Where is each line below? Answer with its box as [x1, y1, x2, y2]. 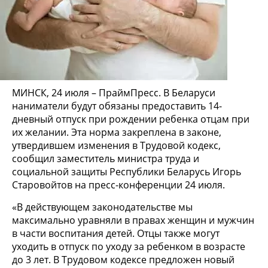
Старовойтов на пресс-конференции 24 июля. [12, 178, 225, 191]
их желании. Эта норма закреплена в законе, [12, 125, 221, 139]
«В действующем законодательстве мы [12, 200, 193, 214]
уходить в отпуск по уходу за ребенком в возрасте [12, 239, 245, 253]
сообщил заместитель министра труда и [12, 151, 199, 165]
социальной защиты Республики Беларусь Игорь [12, 165, 241, 178]
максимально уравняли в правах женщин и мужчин [12, 213, 254, 227]
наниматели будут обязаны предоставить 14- [12, 99, 222, 112]
